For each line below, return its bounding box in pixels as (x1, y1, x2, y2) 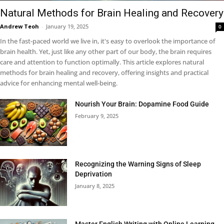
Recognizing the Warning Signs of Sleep (75, 159, 201, 168)
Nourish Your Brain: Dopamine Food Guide (75, 99, 209, 108)
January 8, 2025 (75, 181, 115, 189)
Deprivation (75, 169, 112, 178)
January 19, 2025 (46, 22, 88, 30)
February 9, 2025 (75, 111, 119, 119)
